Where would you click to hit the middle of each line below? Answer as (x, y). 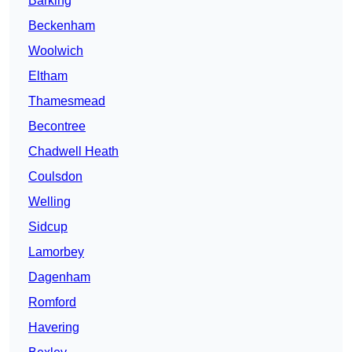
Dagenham (59, 277)
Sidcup (48, 227)
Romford (52, 302)
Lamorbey (56, 252)
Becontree (57, 126)
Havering (54, 328)
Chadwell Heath (73, 152)
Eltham (48, 76)
